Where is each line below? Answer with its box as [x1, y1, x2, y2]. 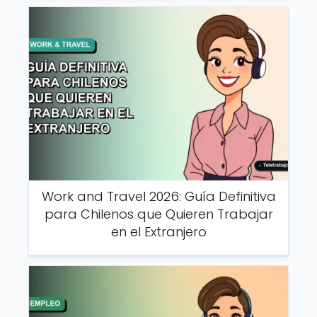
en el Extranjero [110, 222, 207, 241]
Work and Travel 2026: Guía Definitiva [41, 187, 276, 205]
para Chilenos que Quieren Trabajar [44, 204, 273, 223]
